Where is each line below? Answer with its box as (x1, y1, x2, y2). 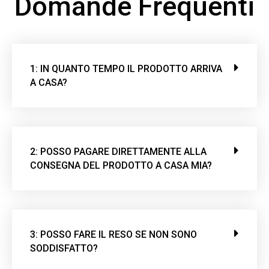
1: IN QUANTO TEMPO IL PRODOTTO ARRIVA (30, 63, 222, 75)
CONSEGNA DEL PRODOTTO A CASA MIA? (30, 160, 212, 172)
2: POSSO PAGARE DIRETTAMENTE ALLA (30, 146, 207, 158)
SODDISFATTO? (30, 243, 98, 255)
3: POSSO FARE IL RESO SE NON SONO (30, 229, 197, 241)
